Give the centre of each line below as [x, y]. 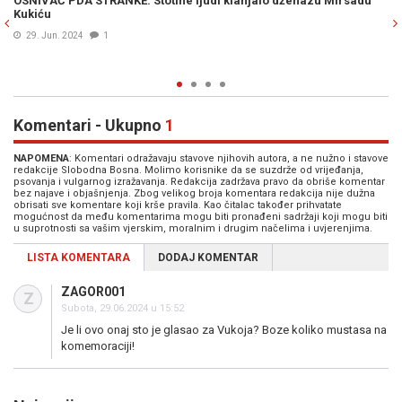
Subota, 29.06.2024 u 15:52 [122, 308]
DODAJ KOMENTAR [208, 258]
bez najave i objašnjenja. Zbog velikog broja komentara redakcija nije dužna [194, 193]
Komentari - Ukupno [89, 125]
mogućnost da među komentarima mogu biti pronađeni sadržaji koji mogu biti [201, 217]
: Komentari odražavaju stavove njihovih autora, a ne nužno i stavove [229, 158]
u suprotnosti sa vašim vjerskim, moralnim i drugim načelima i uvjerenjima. [193, 228]
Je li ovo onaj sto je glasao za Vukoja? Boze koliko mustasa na [224, 330]
